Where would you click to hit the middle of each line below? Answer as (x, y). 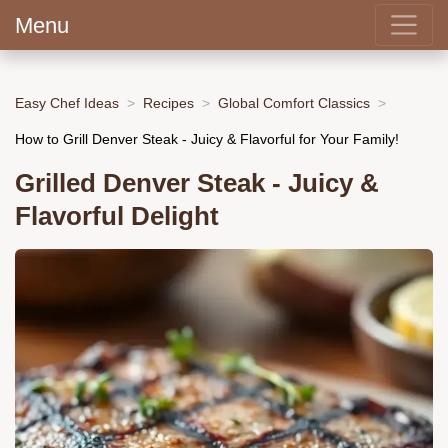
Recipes (168, 102)
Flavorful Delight (117, 216)
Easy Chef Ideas (67, 102)
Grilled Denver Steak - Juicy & (197, 183)
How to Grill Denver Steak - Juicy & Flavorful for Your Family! (207, 138)
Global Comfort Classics (294, 102)
